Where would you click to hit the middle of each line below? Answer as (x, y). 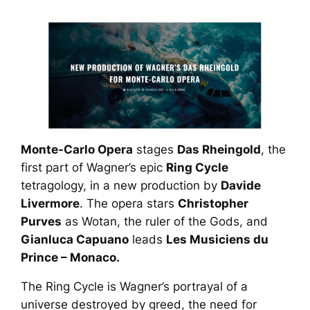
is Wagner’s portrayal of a (176, 287)
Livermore (51, 203)
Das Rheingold (219, 149)
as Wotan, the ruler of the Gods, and (165, 221)
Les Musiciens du (218, 239)
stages (155, 149)
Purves (42, 221)
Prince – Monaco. (71, 257)
